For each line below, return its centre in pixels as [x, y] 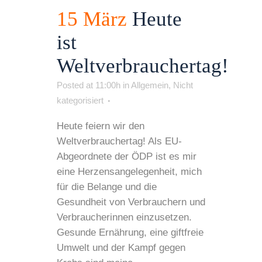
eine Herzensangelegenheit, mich [129, 171]
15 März [92, 19]
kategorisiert [80, 100]
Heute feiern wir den [101, 126]
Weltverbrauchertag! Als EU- [119, 141]
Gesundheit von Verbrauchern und [131, 202]
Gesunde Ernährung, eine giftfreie [130, 232]
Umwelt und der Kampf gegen [121, 247]
